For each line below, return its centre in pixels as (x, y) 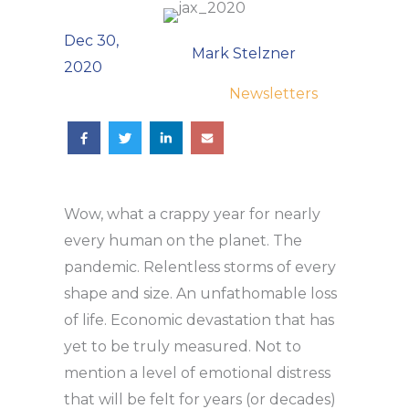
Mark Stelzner (244, 54)
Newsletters (273, 93)
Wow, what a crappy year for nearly (192, 214)
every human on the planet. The (183, 240)
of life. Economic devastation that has (199, 320)
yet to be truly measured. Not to (183, 346)
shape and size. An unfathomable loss (200, 293)
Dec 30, (91, 40)
